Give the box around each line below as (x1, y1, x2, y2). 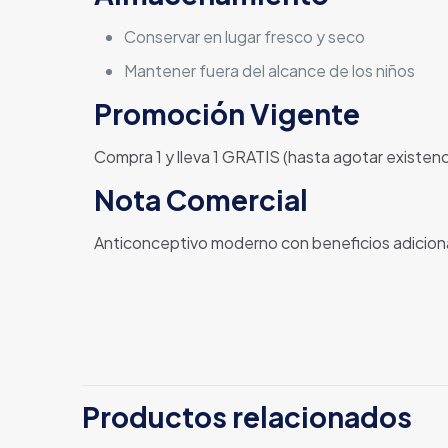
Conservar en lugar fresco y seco (123, 26, 365, 47)
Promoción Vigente (93, 96, 360, 131)
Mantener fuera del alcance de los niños (123, 60, 415, 81)
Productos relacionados (82, 399, 412, 434)
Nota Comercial (93, 182, 308, 217)
